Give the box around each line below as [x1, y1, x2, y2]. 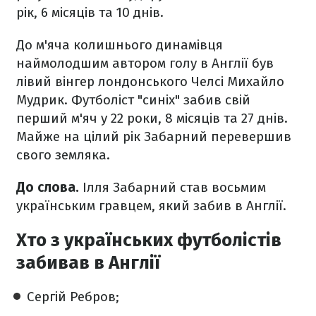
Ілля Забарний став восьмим [79, 179, 266, 195]
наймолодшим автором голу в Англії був [16, 55, 274, 71]
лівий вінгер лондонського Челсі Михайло [16, 73, 284, 90]
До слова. [16, 179, 79, 195]
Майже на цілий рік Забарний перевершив [16, 128, 291, 145]
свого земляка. [16, 147, 110, 163]
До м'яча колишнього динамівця [16, 37, 223, 53]
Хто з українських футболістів [16, 229, 281, 251]
